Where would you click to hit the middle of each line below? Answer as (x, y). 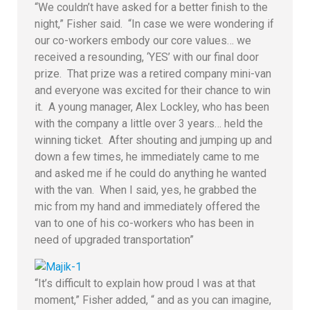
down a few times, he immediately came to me (147, 157)
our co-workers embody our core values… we (143, 41)
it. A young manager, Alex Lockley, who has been (152, 107)
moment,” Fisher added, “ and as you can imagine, (153, 300)
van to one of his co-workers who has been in (144, 224)
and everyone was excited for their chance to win (153, 91)
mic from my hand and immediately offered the (147, 207)
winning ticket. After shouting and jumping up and (153, 140)
